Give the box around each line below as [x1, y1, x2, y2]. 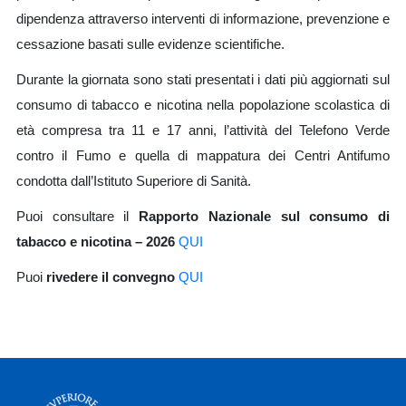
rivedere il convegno [46, 270, 175, 285]
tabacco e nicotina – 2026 [16, 235, 175, 250]
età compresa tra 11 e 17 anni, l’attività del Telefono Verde [16, 123, 390, 139]
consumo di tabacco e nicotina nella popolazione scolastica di [16, 98, 390, 113]
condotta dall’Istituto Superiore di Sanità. [16, 174, 251, 189]
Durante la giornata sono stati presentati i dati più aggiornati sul [16, 72, 390, 88]
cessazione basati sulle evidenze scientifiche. [16, 37, 285, 53]
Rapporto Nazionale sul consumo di [139, 209, 391, 225]
